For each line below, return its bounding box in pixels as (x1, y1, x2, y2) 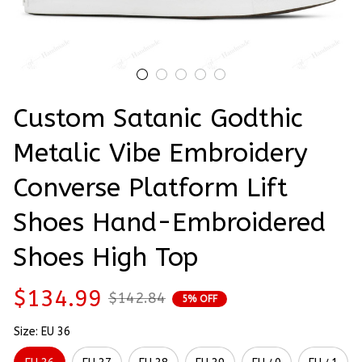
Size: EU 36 (14, 325, 70, 339)
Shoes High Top (13, 242, 198, 273)
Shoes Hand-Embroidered (13, 208, 326, 238)
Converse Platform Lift (13, 173, 288, 204)
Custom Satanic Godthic (13, 103, 303, 134)
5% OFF (182, 293, 217, 305)
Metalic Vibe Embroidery (13, 138, 308, 169)
